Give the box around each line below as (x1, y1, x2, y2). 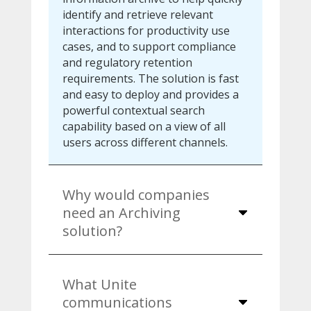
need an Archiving (62, 203, 180, 222)
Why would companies (62, 185, 210, 204)
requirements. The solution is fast (62, 70, 239, 86)
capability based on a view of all (62, 118, 226, 134)
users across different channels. (62, 134, 228, 150)
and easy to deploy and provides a (62, 86, 239, 102)
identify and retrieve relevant (62, 6, 213, 22)
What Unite (62, 274, 137, 294)
